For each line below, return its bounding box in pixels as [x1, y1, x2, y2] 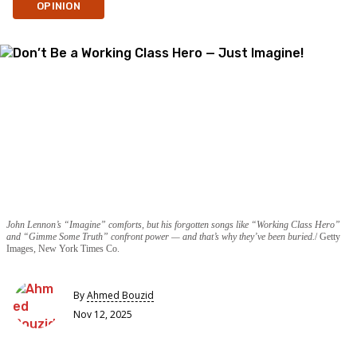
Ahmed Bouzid [87, 288, 154, 302]
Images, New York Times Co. [6, 243, 120, 254]
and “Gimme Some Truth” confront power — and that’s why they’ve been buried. [6, 231, 315, 242]
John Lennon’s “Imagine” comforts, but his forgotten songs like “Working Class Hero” [6, 219, 340, 230]
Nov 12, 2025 [73, 307, 132, 321]
